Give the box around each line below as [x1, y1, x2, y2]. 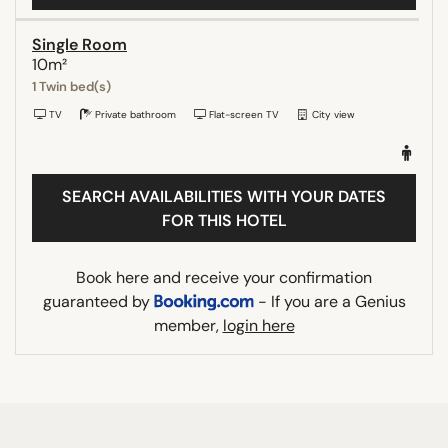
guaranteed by [42, 290, 154, 312]
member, [153, 314, 223, 336]
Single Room [32, 33, 127, 55]
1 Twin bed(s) [32, 77, 111, 95]
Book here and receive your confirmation [76, 266, 372, 288]
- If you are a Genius [253, 290, 406, 312]
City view [309, 107, 355, 121]
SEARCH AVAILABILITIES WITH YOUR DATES [62, 185, 386, 207]
